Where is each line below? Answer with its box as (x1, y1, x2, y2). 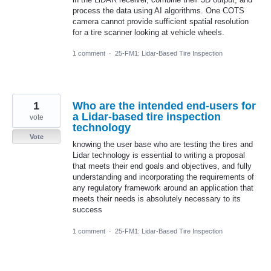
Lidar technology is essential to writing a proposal (73, 151, 245, 160)
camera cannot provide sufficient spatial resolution (73, 17, 249, 27)
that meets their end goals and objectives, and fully (73, 162, 252, 171)
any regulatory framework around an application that (73, 183, 253, 193)
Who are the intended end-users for (73, 100, 256, 113)
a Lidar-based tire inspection (73, 111, 221, 123)
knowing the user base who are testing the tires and (73, 140, 253, 149)
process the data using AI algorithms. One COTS (73, 6, 244, 16)
